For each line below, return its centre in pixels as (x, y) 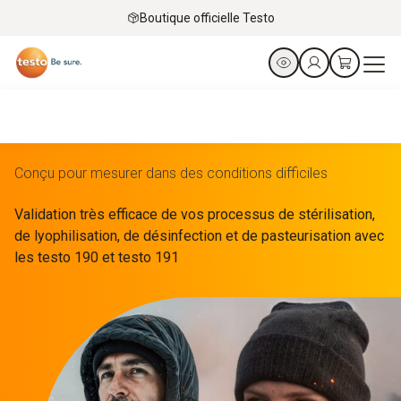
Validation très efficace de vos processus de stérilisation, (195, 214)
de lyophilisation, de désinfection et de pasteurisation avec (199, 236)
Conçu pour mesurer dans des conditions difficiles (171, 173)
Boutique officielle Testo (207, 17)
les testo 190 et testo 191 (97, 257)
